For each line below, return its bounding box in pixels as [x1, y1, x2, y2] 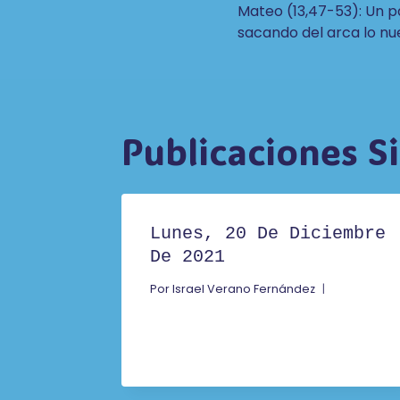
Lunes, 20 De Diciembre [150, 223, 386, 244]
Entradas [237, 55, 389, 102]
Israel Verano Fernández [172, 280, 316, 296]
